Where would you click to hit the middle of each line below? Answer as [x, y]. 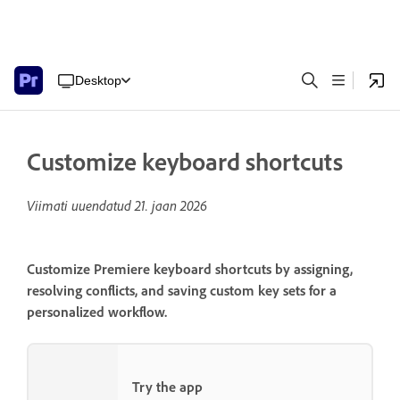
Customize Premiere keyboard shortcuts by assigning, [190, 270]
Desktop [98, 80]
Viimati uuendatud [81, 205]
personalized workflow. [97, 312]
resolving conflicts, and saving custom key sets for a [182, 291]
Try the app [167, 387]
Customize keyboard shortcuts [185, 162]
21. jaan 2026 [171, 205]
